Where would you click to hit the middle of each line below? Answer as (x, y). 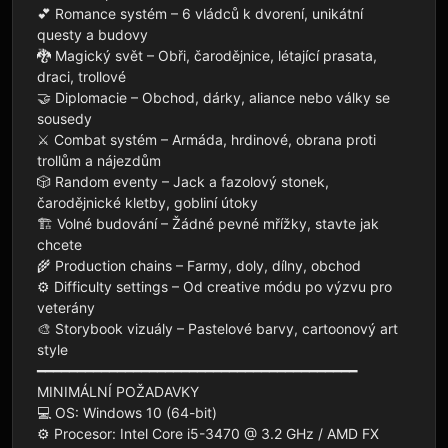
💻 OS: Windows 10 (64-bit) (127, 412)
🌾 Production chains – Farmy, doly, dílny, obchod (199, 265)
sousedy (64, 118)
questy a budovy (92, 34)
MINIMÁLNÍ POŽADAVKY (118, 391)
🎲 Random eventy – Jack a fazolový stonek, (183, 181)
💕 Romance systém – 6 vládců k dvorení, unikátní (200, 13)
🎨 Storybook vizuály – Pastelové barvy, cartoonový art (217, 328)
